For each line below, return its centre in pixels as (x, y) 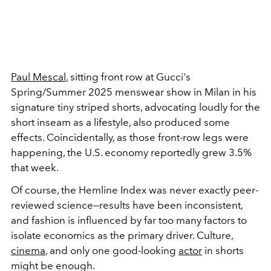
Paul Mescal (38, 77)
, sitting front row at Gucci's (128, 77)
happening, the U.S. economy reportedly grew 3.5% (131, 153)
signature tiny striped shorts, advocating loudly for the (135, 107)
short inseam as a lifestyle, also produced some (120, 122)
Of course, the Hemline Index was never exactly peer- (135, 190)
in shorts (223, 251)
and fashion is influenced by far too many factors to (129, 220)
